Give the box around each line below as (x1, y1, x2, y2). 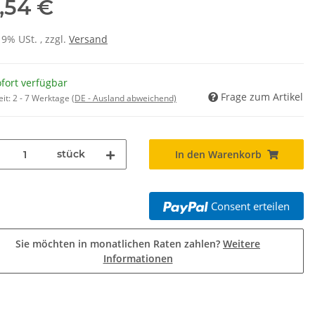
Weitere (223, 239, 260, 253)
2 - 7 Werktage (13, 94, 72, 107)
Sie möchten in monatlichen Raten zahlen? (15, 239, 223, 253)
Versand (69, 34, 108, 49)
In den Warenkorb (174, 150, 262, 164)
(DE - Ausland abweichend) (72, 94, 176, 107)
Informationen (103, 254, 173, 268)
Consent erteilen (210, 201, 290, 216)
